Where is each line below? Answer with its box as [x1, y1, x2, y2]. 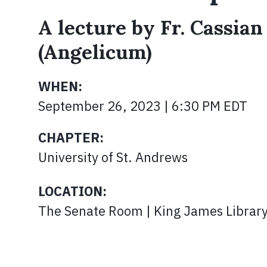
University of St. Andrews [38, 148, 188, 166]
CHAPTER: [38, 129, 104, 146]
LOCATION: [38, 182, 107, 200]
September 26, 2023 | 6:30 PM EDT [38, 97, 247, 114]
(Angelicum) [38, 39, 152, 64]
